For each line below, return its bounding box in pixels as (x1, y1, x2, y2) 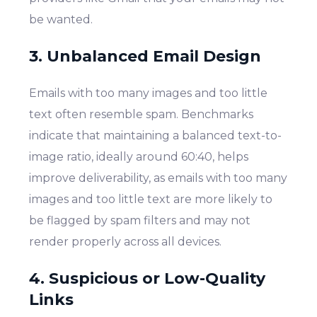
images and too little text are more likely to (29, 192, 273, 206)
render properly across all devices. (29, 234, 222, 248)
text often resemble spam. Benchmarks (29, 107, 254, 121)
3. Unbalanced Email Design (29, 46, 262, 66)
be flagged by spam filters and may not (29, 213, 251, 227)
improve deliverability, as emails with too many (29, 171, 288, 185)
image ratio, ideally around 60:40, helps (29, 149, 249, 163)
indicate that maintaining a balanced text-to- (29, 128, 282, 142)
